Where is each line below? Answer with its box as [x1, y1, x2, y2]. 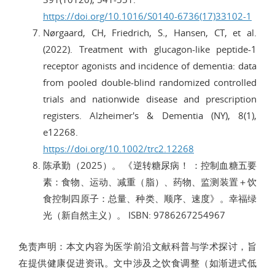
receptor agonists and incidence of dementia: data [43, 59, 257, 72]
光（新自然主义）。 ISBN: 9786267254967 [43, 208, 225, 221]
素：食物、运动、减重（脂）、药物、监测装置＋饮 [43, 175, 257, 188]
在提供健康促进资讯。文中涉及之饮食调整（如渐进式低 [18, 256, 257, 269]
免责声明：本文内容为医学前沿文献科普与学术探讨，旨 [18, 239, 257, 252]
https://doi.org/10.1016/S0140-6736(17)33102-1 [43, 9, 252, 22]
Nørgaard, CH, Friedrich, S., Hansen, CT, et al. [43, 26, 257, 39]
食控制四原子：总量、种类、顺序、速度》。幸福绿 [43, 192, 257, 204]
